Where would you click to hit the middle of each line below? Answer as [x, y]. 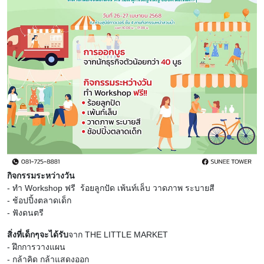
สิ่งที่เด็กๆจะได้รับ [38, 234]
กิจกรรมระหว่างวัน [41, 175]
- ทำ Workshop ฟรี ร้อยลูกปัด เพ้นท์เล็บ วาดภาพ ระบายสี [111, 188]
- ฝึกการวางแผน [36, 247]
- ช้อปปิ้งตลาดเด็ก [39, 200]
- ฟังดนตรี [25, 212]
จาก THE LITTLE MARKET [118, 234]
